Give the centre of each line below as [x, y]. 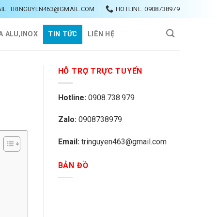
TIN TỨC [63, 34]
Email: [70, 142]
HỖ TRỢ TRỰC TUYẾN [100, 71]
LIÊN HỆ [101, 34]
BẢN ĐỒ [73, 166]
